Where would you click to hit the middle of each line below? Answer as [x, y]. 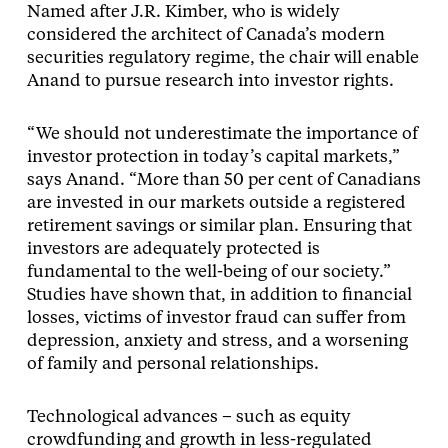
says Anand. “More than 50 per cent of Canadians [223, 181]
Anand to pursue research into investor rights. [210, 82]
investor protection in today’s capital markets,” [213, 158]
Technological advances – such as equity [188, 418]
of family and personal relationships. [172, 365]
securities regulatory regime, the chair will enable [222, 59]
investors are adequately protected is [173, 250]
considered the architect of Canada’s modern [205, 36]
